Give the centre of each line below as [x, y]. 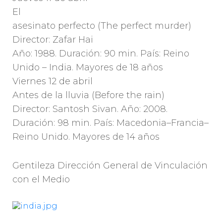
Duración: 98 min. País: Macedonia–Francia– [111, 123]
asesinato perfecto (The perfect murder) [102, 26]
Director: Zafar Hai [53, 40]
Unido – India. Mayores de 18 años [88, 68]
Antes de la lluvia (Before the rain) [88, 95]
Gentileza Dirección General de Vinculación [110, 166]
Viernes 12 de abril [53, 82]
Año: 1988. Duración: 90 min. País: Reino [101, 54]
